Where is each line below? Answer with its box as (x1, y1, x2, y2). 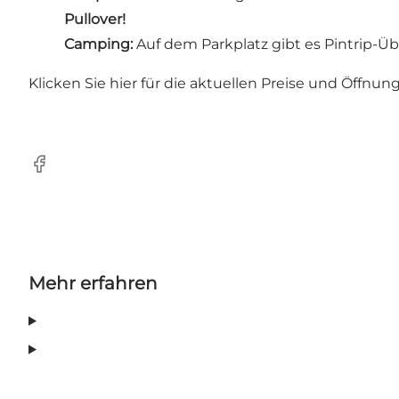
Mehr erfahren (28, 273, 158, 295)
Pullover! (64, 11, 126, 28)
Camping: (64, 36, 133, 53)
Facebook (28, 164, 98, 182)
